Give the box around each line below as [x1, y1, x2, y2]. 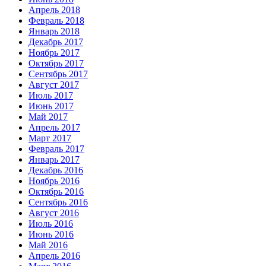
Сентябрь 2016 [28, 197, 88, 207]
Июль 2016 [28, 218, 73, 229]
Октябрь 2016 [28, 186, 84, 197]
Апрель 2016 [28, 250, 80, 261]
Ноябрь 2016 [28, 175, 80, 186]
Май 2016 [28, 239, 68, 250]
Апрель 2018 [28, 4, 80, 15]
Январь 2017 [28, 154, 80, 164]
